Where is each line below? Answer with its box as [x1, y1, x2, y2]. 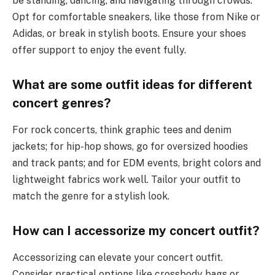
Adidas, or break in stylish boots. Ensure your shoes [12, 28, 246, 40]
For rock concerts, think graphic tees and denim [12, 124, 231, 136]
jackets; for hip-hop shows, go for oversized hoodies [12, 141, 248, 153]
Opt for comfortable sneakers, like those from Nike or [12, 11, 260, 23]
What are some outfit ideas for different [12, 77, 252, 92]
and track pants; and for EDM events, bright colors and [12, 157, 261, 169]
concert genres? [12, 95, 111, 110]
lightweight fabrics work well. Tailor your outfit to [12, 174, 241, 186]
